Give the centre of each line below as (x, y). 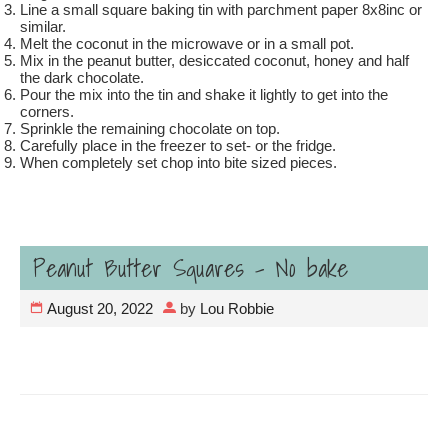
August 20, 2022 (100, 308)
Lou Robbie (237, 308)
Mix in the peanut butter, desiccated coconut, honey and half (214, 60)
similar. (43, 26)
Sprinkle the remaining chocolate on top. (152, 128)
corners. (49, 111)
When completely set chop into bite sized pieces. (180, 162)
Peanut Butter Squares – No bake (190, 268)
